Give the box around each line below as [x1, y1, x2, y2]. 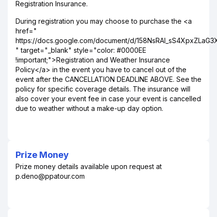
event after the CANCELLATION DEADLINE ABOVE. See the [15, 75, 201, 83]
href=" [15, 27, 37, 35]
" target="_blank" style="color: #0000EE [15, 46, 146, 54]
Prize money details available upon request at [15, 162, 162, 170]
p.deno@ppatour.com [15, 172, 85, 180]
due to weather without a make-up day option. [15, 104, 163, 112]
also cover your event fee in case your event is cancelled [15, 94, 201, 103]
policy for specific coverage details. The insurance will [15, 85, 190, 93]
